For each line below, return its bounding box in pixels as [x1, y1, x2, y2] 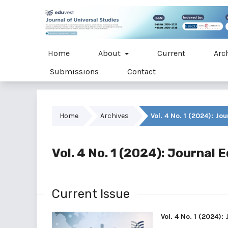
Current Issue [52, 186, 130, 201]
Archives [100, 111, 129, 120]
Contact [127, 66, 156, 76]
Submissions [50, 66, 99, 76]
